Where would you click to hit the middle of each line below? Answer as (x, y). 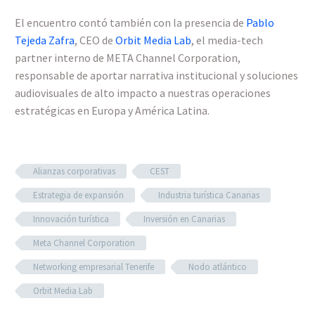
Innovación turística (71, 219)
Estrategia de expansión (78, 195)
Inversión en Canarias (184, 219)
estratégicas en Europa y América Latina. (112, 111)
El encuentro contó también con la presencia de (130, 23)
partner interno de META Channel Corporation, (128, 58)
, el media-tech (227, 40)
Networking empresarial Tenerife (94, 267)
